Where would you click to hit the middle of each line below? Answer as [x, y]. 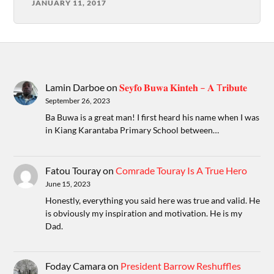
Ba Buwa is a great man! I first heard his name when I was [153, 117]
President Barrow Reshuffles [181, 266]
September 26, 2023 [78, 101]
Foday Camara [76, 266]
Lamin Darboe [75, 87]
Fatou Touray [73, 170]
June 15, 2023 [68, 183]
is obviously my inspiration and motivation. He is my [144, 213]
